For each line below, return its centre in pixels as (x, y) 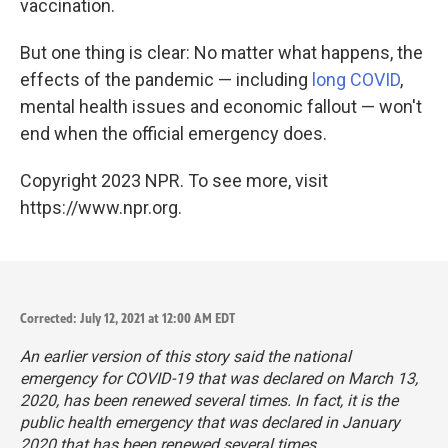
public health (65, 422)
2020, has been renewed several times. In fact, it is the (209, 400)
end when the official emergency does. (173, 133)
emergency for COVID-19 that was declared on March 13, (219, 378)
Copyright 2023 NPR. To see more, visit (174, 180)
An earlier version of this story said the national (185, 356)
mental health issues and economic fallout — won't (221, 106)
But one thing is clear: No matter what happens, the (221, 52)
